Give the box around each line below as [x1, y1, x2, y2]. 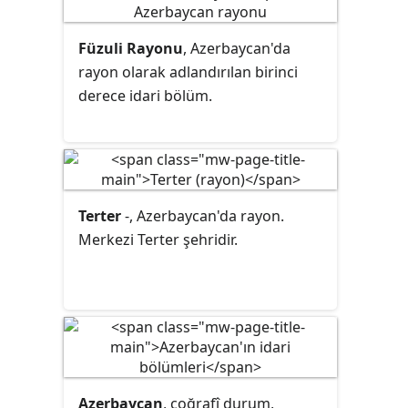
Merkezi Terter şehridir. [78, 229, 238, 250]
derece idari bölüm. [78, 86, 212, 106]
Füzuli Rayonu [78, 38, 183, 58]
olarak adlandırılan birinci [118, 62, 298, 82]
